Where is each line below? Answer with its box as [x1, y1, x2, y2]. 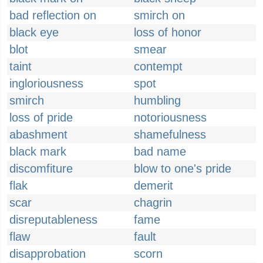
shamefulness [134, 128, 206, 141]
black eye [9, 26, 59, 39]
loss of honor [134, 26, 201, 39]
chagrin [134, 196, 172, 209]
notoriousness [134, 111, 207, 124]
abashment [9, 128, 68, 141]
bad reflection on [9, 9, 96, 22]
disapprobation [9, 247, 86, 260]
